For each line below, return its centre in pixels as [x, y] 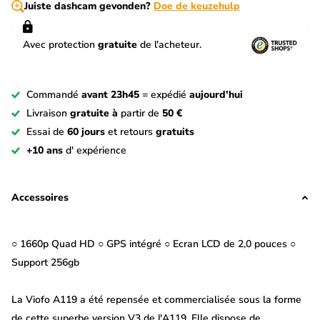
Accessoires [40, 198]
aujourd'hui [216, 95]
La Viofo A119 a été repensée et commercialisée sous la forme [156, 300]
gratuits [175, 132]
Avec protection [60, 45]
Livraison [48, 114]
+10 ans [45, 151]
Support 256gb [45, 263]
